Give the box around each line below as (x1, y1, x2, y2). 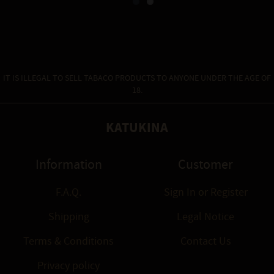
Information (35, 156, 102, 174)
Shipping (48, 210, 89, 224)
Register (207, 185, 248, 200)
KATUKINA (106, 119, 168, 137)
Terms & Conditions (23, 234, 114, 249)
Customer (178, 156, 233, 174)
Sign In (163, 185, 198, 200)
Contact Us (180, 234, 231, 249)
